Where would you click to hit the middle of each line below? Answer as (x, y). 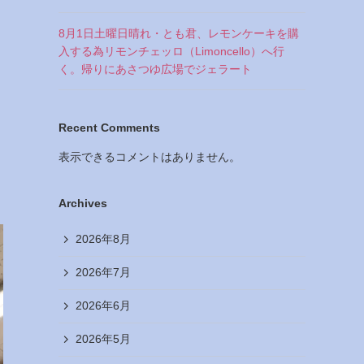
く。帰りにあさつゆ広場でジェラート (155, 69)
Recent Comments (109, 127)
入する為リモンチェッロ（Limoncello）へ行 (171, 51)
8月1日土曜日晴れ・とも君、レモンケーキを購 (179, 33)
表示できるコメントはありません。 (149, 156)
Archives (83, 203)
